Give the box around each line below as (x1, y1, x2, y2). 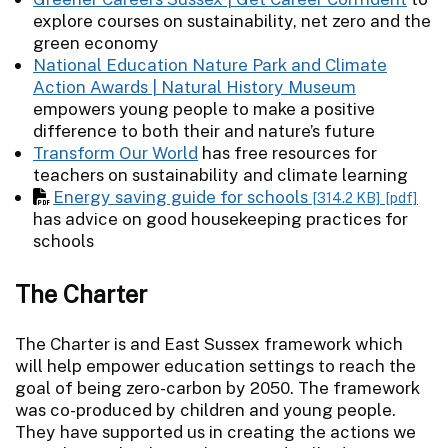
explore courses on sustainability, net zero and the (33, 10, 431, 31)
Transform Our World (33, 142, 198, 163)
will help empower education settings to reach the (15, 355, 416, 376)
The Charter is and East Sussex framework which (15, 333, 403, 354)
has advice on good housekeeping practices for (33, 208, 408, 229)
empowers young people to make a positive (33, 98, 375, 119)
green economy (33, 32, 159, 53)
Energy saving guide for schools (53, 186, 312, 207)
